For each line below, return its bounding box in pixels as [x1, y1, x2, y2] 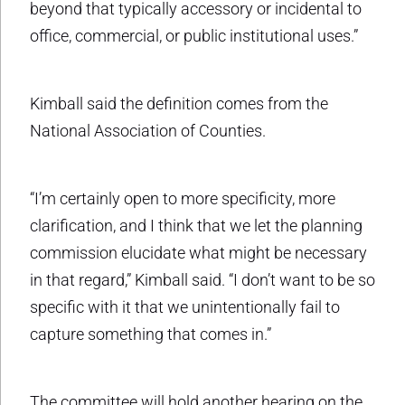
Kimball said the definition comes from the [30, 93, 328, 113]
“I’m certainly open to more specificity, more [30, 188, 335, 208]
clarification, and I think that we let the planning [30, 215, 363, 235]
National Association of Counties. [30, 120, 266, 140]
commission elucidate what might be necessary [30, 242, 367, 262]
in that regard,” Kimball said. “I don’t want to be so [30, 269, 375, 289]
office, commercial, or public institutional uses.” [30, 25, 358, 45]
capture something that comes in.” [30, 324, 271, 344]
